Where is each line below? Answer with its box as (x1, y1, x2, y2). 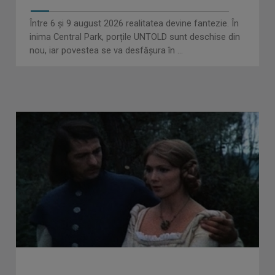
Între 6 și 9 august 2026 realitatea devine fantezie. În (29, 18, 239, 29)
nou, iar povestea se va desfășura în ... (29, 45, 183, 56)
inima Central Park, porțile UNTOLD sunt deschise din (29, 32, 240, 43)
